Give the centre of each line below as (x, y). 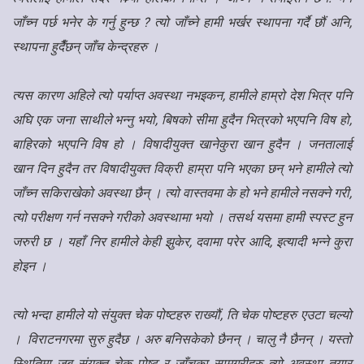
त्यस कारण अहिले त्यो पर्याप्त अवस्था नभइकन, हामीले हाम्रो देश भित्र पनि (182, 96)
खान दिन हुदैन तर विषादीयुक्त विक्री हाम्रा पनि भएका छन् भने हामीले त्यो (182, 169)
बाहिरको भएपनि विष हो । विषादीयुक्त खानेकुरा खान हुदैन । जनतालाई (182, 145)
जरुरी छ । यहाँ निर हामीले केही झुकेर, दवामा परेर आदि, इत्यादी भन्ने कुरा (182, 242)
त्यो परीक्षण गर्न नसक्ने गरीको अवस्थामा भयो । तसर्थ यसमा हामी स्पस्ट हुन (182, 218)
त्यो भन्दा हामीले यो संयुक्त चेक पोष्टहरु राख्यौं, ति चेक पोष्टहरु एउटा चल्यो (182, 315)
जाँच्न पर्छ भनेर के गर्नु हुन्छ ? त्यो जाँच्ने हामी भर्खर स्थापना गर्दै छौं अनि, (182, 23)
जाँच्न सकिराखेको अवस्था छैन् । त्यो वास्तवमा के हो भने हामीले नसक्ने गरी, (182, 193)
